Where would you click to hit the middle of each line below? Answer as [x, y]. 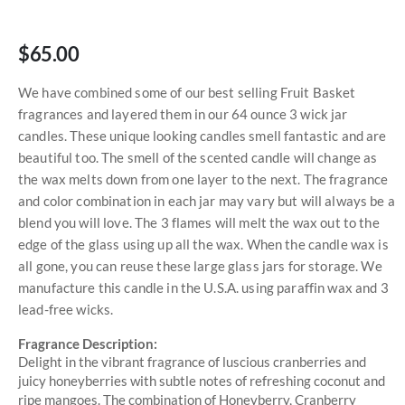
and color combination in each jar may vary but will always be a [207, 200]
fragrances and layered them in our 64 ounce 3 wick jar [183, 113]
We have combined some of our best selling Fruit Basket [187, 92]
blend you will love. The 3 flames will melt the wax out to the [199, 222]
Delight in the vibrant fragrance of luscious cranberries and [192, 361]
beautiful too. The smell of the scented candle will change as [198, 157]
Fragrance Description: [88, 344]
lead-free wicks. [66, 309]
